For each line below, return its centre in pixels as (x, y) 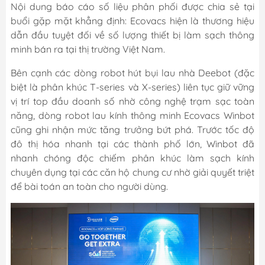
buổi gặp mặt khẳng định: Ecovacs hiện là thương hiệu (132, 20)
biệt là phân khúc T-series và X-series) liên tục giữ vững (132, 87)
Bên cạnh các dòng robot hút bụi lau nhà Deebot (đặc (132, 72)
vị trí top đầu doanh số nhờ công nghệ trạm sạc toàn (132, 101)
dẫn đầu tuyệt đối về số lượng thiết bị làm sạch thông (132, 35)
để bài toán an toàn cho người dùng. (89, 186)
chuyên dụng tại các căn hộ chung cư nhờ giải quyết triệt (132, 172)
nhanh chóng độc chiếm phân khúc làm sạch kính (132, 158)
